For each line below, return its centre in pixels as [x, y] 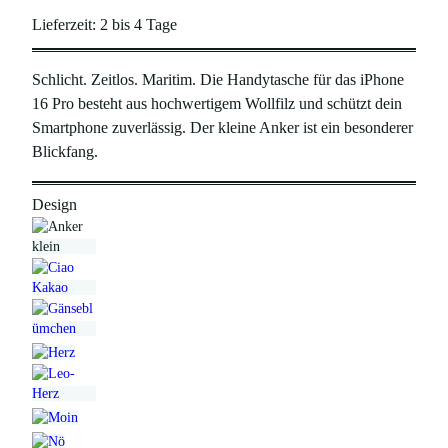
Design [54, 204]
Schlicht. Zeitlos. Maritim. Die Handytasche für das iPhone [218, 80]
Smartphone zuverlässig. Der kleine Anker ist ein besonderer [222, 128]
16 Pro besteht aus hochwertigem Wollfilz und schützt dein [217, 104]
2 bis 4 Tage [138, 24]
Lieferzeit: [66, 24]
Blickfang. [65, 152]
